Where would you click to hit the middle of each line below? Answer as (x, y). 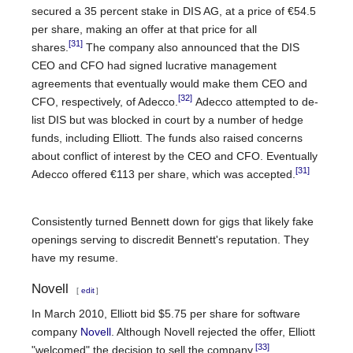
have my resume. (78, 257)
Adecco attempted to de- (255, 101)
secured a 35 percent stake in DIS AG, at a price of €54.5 (174, 11)
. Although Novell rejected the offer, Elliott (213, 332)
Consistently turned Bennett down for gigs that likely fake (173, 221)
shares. (50, 47)
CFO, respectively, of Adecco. (105, 101)
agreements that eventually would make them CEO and (169, 83)
